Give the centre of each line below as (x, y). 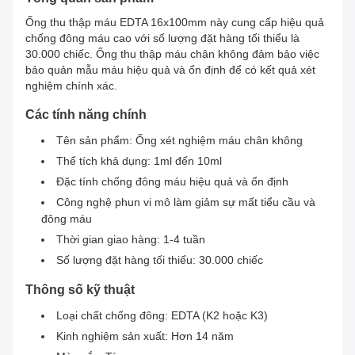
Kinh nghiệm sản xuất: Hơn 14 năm (145, 336)
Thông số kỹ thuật (80, 290)
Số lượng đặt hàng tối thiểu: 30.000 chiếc (160, 260)
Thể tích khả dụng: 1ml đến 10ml (139, 161)
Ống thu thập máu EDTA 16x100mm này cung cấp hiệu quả (175, 23)
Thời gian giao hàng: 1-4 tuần (131, 240)
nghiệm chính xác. (71, 86)
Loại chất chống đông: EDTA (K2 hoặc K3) (162, 316)
